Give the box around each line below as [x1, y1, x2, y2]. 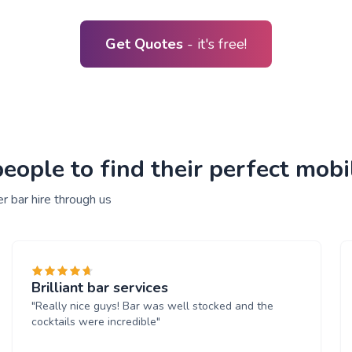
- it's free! [187, 34, 247, 53]
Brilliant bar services [31, 277, 168, 297]
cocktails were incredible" [31, 313, 160, 329]
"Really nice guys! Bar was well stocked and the [31, 298, 273, 313]
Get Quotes [105, 34, 187, 53]
